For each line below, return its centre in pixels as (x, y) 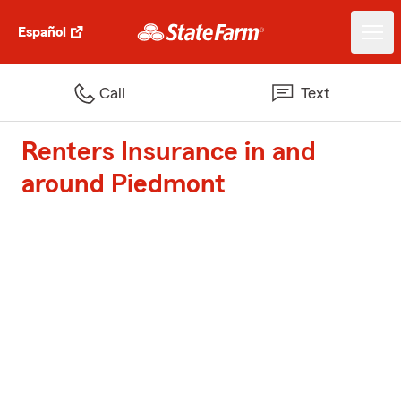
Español (42, 32)
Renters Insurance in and (169, 152)
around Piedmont (124, 184)
